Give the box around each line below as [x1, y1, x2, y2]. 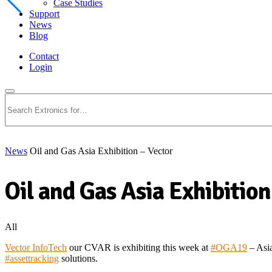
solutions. [59, 253, 98, 263]
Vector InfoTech [5, 242, 67, 253]
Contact [29, 51, 59, 61]
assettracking [10, 253, 59, 263]
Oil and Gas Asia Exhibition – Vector [30, 146, 172, 156]
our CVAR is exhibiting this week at [67, 242, 211, 253]
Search [17, 83, 43, 93]
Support [29, 8, 59, 19]
